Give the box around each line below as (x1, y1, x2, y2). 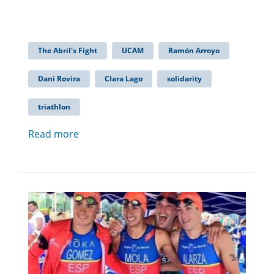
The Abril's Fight (38, 45, 97, 56)
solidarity (167, 73, 202, 84)
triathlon (38, 102, 70, 113)
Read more (28, 127, 79, 141)
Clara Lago (105, 73, 143, 84)
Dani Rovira (38, 73, 80, 84)
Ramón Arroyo (168, 45, 220, 56)
